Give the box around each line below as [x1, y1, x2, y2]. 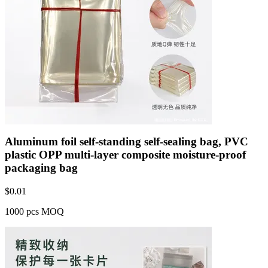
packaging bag [5, 162, 78, 175]
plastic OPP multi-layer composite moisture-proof [5, 148, 246, 162]
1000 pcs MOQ [5, 206, 64, 217]
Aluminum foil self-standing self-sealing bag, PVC [5, 135, 248, 148]
